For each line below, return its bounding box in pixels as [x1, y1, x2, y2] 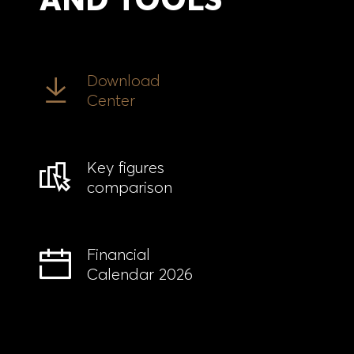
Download [87, 70, 160, 90]
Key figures [87, 157, 164, 177]
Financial [87, 244, 150, 264]
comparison [87, 177, 172, 197]
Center [87, 90, 135, 110]
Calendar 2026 [87, 264, 193, 284]
